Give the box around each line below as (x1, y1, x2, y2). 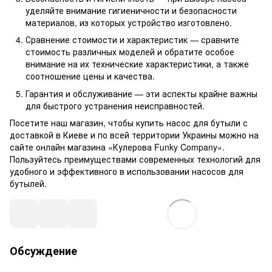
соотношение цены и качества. (25, 70, 155, 83)
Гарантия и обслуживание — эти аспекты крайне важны (25, 87, 257, 100)
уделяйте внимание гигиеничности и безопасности (25, 4, 237, 17)
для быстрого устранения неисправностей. (25, 99, 205, 112)
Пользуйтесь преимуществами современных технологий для (10, 153, 260, 166)
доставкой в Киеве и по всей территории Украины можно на (10, 129, 259, 141)
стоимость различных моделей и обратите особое (25, 46, 234, 58)
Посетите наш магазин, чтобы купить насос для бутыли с (10, 117, 248, 129)
